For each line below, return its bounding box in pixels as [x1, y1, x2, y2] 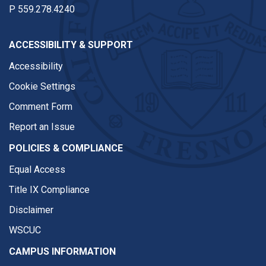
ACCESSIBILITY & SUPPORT [9, 39, 133, 50]
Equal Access [9, 164, 65, 175]
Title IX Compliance [9, 184, 90, 195]
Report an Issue [9, 121, 75, 132]
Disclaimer [9, 204, 53, 216]
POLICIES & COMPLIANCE [9, 142, 123, 154]
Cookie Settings [9, 81, 75, 92]
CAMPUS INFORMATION [9, 246, 116, 257]
